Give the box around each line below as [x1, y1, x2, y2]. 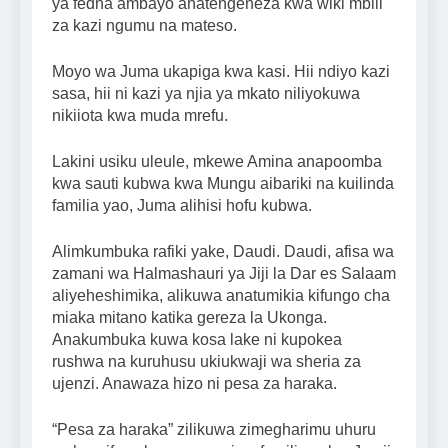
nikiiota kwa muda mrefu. [52, 107, 228, 125]
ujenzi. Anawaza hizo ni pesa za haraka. [52, 375, 337, 393]
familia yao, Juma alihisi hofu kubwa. [52, 197, 312, 215]
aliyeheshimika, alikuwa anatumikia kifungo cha [52, 287, 390, 305]
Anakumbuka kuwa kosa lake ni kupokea [52, 331, 342, 349]
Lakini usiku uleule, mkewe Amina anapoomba [52, 153, 382, 171]
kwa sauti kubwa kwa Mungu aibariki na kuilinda [52, 175, 394, 193]
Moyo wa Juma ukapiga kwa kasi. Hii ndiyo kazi [52, 63, 390, 81]
